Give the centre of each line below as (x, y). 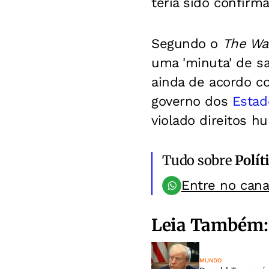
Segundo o (187, 44)
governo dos (192, 101)
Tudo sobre (198, 161)
